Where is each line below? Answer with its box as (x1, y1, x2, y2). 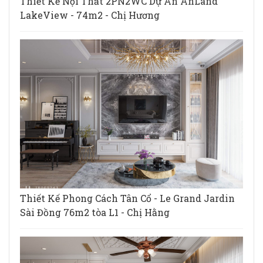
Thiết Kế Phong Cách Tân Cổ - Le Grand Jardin (20, 191, 235, 204)
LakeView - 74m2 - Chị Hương (20, 9, 160, 22)
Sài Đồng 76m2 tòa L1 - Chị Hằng (20, 205, 170, 218)
